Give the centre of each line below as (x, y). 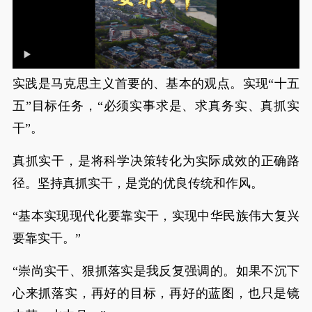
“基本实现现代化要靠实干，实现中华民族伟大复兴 (156, 216)
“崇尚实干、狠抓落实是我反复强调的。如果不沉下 (156, 271)
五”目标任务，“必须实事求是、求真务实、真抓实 (156, 106)
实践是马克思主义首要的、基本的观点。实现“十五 (156, 83)
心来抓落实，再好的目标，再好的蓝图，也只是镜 (156, 293)
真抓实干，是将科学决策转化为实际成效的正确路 (156, 161)
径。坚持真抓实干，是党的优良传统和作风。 (138, 183)
